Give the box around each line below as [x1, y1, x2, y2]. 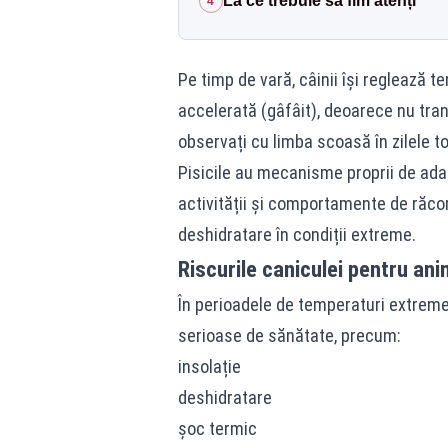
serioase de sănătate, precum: [177, 325, 401, 346]
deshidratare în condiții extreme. [177, 224, 416, 245]
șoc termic [177, 418, 257, 439]
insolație [177, 356, 241, 377]
